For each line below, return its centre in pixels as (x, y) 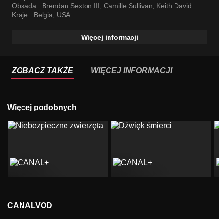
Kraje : (23, 15)
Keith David (174, 6)
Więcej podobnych (46, 108)
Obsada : (27, 6)
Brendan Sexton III (71, 6)
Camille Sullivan (128, 6)
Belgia (43, 15)
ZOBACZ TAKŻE (43, 71)
